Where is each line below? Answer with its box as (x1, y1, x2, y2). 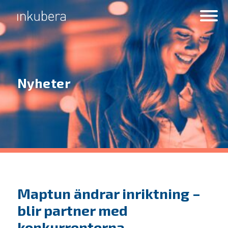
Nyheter (17, 75, 71, 91)
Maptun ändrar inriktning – (17, 185, 201, 203)
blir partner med (17, 202, 128, 219)
